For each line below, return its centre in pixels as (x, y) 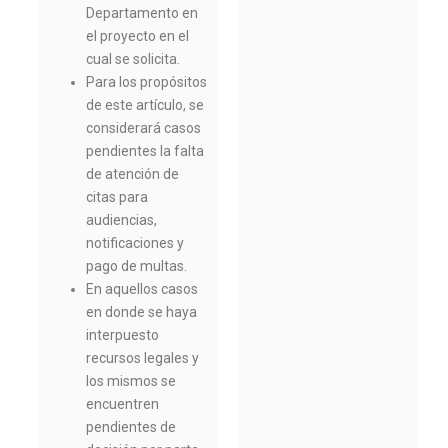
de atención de (133, 174)
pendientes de (131, 427)
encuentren (123, 404)
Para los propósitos (147, 82)
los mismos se (131, 381)
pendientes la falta (145, 151)
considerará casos (144, 128)
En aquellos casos (142, 289)
